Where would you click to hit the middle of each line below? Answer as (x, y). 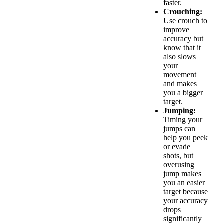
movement (180, 75)
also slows (180, 57)
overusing (179, 165)
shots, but (178, 156)
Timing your (183, 120)
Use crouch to (185, 21)
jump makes (182, 174)
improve (176, 30)
